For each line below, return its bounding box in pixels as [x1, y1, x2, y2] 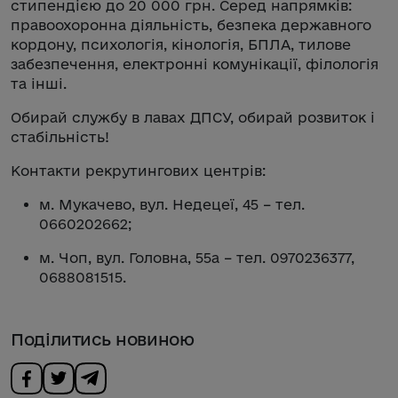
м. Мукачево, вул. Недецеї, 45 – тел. [39, 195, 305, 212]
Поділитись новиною [11, 329, 195, 349]
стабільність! [11, 128, 109, 145]
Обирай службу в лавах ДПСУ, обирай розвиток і [11, 108, 375, 125]
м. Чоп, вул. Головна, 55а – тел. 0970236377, [39, 249, 354, 266]
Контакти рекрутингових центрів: [11, 162, 266, 179]
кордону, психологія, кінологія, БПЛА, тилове [11, 36, 351, 52]
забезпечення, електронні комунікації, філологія [11, 55, 378, 72]
